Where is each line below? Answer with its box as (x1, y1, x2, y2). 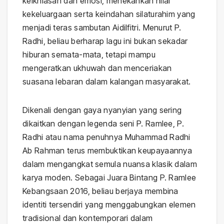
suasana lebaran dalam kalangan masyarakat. (22, 76, 191, 87)
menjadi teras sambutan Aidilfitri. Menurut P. (22, 22, 181, 33)
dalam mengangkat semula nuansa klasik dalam (22, 159, 197, 169)
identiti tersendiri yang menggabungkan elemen (22, 199, 196, 210)
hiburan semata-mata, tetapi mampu (22, 49, 155, 60)
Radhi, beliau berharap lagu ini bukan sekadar (22, 36, 188, 46)
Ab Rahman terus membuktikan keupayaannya (22, 145, 192, 156)
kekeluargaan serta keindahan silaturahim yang (22, 9, 195, 19)
